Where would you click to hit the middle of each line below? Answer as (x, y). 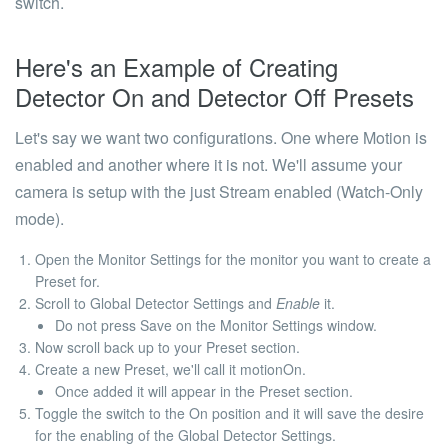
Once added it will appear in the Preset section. (204, 391)
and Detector (219, 96)
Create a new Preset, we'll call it (137, 369)
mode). (39, 218)
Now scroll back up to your (120, 347)
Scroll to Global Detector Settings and (155, 303)
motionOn (271, 369)
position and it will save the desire (316, 413)
